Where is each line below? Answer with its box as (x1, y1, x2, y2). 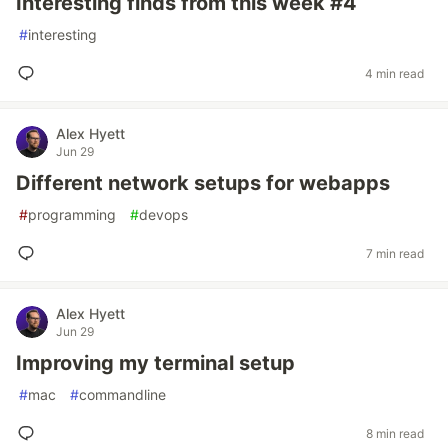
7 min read (366, 245, 424, 261)
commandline (79, 386, 166, 403)
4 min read (365, 65, 424, 81)
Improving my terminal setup (16, 351, 295, 375)
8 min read (366, 425, 424, 441)
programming (28, 206, 116, 223)
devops (139, 206, 188, 223)
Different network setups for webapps (16, 171, 390, 195)
